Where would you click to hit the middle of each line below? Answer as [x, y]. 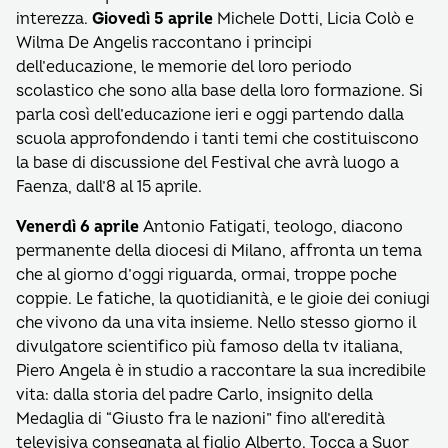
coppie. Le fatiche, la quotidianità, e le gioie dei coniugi [223, 299]
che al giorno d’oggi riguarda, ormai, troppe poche [206, 275]
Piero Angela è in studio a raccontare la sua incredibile [221, 371]
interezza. [54, 19]
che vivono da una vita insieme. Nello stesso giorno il [216, 323]
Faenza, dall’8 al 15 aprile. [109, 187]
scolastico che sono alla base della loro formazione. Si [219, 91]
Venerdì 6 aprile [79, 227]
